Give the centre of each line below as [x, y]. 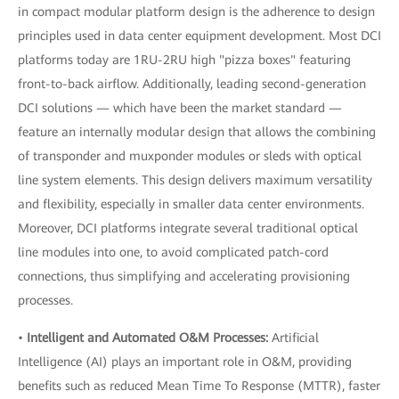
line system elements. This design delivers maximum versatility [195, 180]
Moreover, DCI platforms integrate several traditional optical [188, 228]
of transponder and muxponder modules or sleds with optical [190, 156]
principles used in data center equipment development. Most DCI [199, 36]
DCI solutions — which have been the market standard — [180, 108]
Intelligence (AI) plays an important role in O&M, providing [185, 362]
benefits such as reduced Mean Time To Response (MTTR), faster [199, 386]
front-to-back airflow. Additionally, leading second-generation [192, 84]
